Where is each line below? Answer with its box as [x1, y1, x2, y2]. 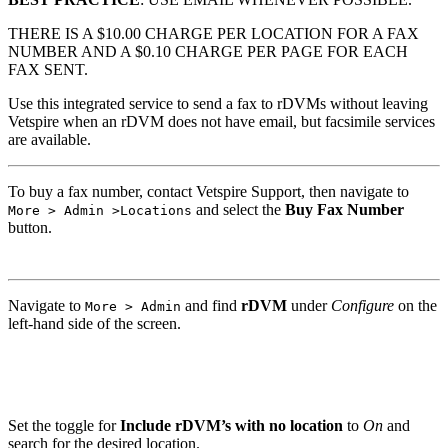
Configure [331, 296, 394, 314]
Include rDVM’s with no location [116, 416, 343, 434]
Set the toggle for [8, 416, 116, 434]
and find [181, 296, 241, 314]
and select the [192, 200, 285, 218]
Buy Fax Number [285, 200, 404, 218]
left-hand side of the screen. [8, 314, 181, 332]
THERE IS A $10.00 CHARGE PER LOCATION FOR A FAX [8, 24, 419, 42]
